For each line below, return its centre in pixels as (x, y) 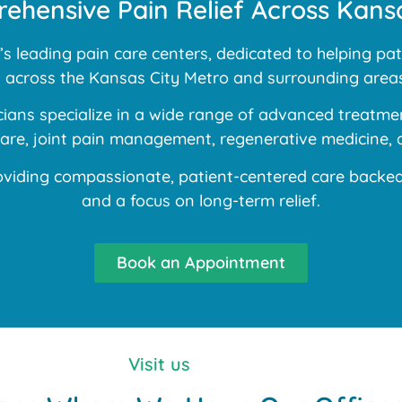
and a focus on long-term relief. (201, 200)
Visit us (159, 364)
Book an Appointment (201, 263)
